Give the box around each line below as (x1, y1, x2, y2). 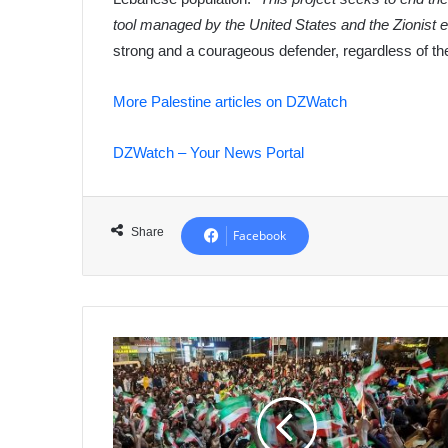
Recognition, (112, 402, 185, 418)
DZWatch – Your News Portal (113, 144, 305, 162)
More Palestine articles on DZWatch (113, 93, 348, 111)
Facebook (233, 227, 287, 245)
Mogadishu (112, 423, 176, 439)
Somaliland (112, 339, 177, 355)
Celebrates (112, 360, 175, 376)
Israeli (112, 381, 148, 397)
